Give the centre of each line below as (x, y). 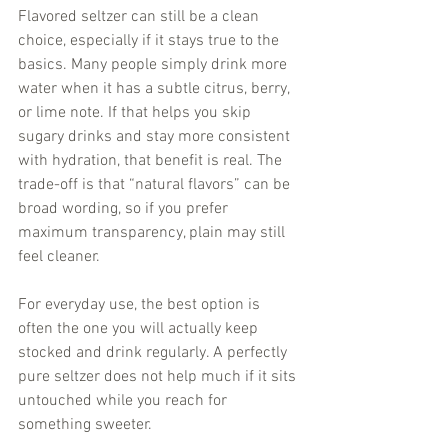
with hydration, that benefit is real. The (152, 161)
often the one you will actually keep (140, 329)
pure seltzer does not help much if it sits (159, 377)
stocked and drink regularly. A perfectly (154, 353)
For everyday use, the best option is (141, 305)
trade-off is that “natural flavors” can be (156, 185)
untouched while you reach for (124, 401)
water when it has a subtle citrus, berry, (155, 89)
